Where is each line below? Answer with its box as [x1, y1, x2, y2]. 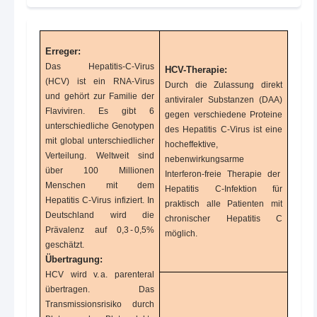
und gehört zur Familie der [45, 91, 154, 102]
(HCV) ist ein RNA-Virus [45, 76, 154, 87]
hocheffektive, [165, 139, 219, 150]
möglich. [165, 229, 198, 239]
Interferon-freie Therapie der [165, 169, 282, 180]
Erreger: [45, 47, 81, 57]
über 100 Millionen [45, 166, 154, 176]
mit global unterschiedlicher [45, 136, 154, 146]
